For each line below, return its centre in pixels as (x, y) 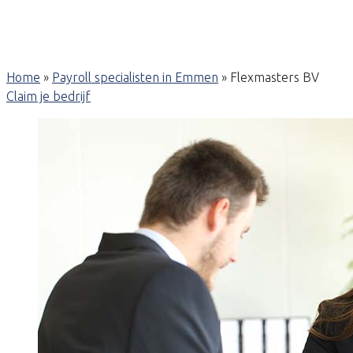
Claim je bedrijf (48, 96)
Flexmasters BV (275, 77)
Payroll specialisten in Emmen (135, 77)
